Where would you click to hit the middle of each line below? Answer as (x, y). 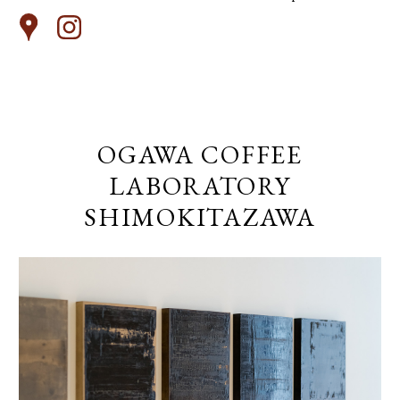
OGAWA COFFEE (200, 155)
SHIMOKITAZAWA (200, 217)
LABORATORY (200, 186)
